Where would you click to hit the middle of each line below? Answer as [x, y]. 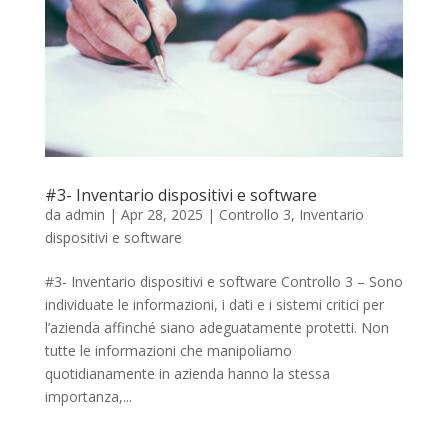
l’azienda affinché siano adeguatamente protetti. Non [216, 327]
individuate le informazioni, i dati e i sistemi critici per [214, 304]
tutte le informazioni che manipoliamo [168, 350]
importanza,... [88, 396]
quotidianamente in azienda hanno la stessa [187, 373]
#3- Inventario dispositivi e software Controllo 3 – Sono [223, 281]
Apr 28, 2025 [161, 214]
